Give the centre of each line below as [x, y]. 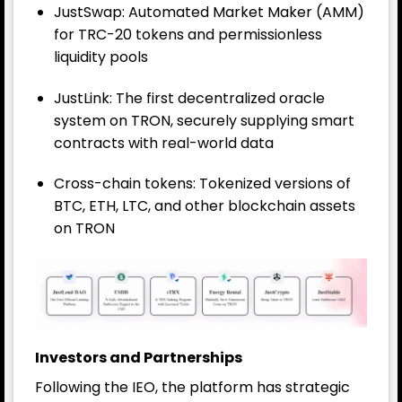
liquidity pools [100, 57]
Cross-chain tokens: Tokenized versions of [202, 184]
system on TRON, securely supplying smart [204, 120]
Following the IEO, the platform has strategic [192, 387]
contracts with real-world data [163, 143]
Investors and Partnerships [139, 357]
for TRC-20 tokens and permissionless [188, 34]
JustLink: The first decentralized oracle [189, 98]
